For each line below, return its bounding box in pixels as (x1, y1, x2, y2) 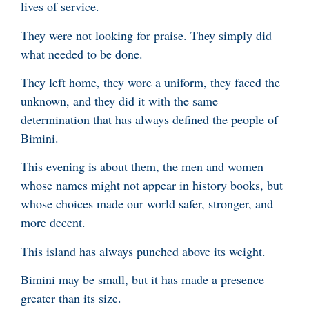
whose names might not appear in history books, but (21, 177, 283, 194)
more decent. (21, 214, 86, 231)
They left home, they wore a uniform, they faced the (21, 73, 280, 90)
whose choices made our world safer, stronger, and (21, 195, 273, 212)
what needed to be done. (21, 45, 147, 62)
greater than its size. (21, 290, 126, 307)
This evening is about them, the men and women (21, 158, 263, 175)
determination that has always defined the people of (21, 110, 278, 128)
